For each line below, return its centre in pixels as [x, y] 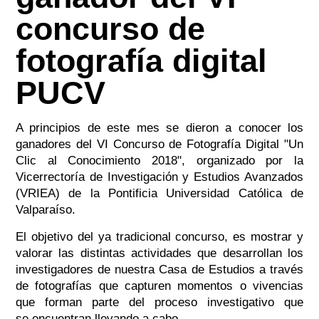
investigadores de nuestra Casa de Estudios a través [159, 270]
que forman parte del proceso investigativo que [159, 303]
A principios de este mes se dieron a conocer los [159, 128]
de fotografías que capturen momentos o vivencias [159, 286]
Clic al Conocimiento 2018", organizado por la [159, 161]
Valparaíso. [45, 210]
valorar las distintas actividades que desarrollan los [159, 253]
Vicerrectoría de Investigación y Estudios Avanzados [159, 177]
